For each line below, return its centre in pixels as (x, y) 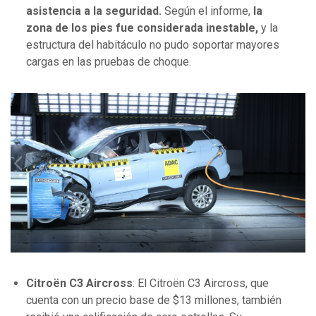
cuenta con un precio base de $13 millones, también (154, 300)
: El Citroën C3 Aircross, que (201, 284)
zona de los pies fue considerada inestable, (144, 28)
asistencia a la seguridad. (95, 11)
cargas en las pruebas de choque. (109, 62)
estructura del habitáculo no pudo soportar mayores (153, 45)
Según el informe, (209, 11)
